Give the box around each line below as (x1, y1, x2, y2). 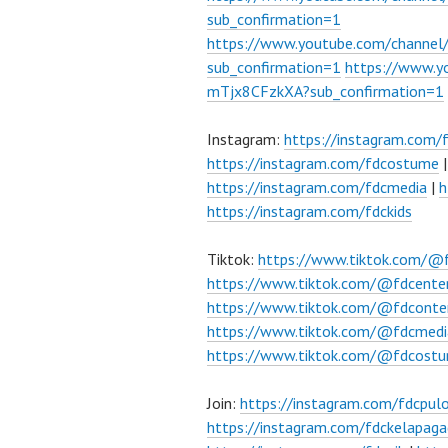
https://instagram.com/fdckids (207, 201, 412, 221)
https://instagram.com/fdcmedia (207, 177, 427, 197)
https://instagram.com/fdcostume (207, 153, 439, 173)
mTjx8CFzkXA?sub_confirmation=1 (207, 81, 444, 101)
